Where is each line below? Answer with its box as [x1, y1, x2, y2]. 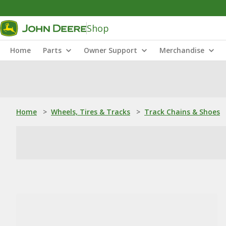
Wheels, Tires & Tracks [51, 107, 130, 117]
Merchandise [159, 45, 204, 55]
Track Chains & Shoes [144, 107, 220, 117]
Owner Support [84, 45, 137, 55]
